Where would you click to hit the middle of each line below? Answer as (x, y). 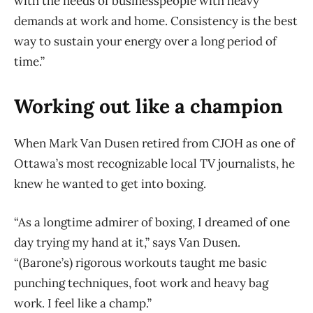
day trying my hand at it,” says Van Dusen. (127, 242)
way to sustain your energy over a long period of (145, 41)
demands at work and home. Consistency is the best (156, 21)
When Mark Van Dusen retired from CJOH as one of (154, 143)
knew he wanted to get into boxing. (110, 183)
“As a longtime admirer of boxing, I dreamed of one (152, 222)
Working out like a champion (148, 106)
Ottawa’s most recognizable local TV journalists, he (154, 163)
